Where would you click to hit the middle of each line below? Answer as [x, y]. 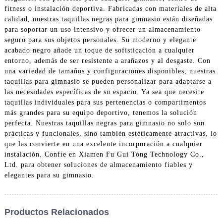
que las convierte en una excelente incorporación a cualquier [103, 144]
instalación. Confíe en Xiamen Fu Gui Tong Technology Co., [104, 154]
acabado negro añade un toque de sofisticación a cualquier [99, 50]
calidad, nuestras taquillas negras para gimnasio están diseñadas [108, 19]
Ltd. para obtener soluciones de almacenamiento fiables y [98, 165]
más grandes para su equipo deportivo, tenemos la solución [101, 112]
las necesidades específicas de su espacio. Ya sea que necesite [104, 92]
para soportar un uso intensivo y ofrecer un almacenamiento [102, 29]
